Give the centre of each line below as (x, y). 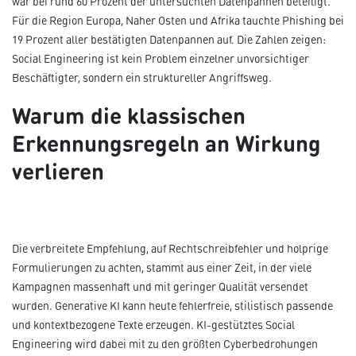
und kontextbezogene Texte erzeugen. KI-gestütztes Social (153, 325)
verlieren (58, 170)
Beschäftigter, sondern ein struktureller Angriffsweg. (142, 78)
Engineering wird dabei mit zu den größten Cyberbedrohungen (165, 344)
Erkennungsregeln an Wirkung (166, 142)
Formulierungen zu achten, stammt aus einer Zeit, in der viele (162, 268)
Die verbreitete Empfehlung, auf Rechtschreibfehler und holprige (170, 249)
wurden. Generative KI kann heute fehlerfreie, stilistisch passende (172, 306)
